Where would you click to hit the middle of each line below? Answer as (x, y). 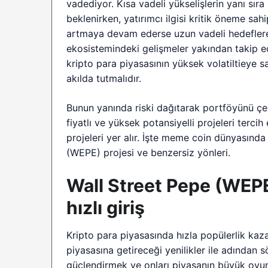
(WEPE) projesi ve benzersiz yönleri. (149, 152)
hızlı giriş (106, 207)
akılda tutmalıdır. (104, 78)
